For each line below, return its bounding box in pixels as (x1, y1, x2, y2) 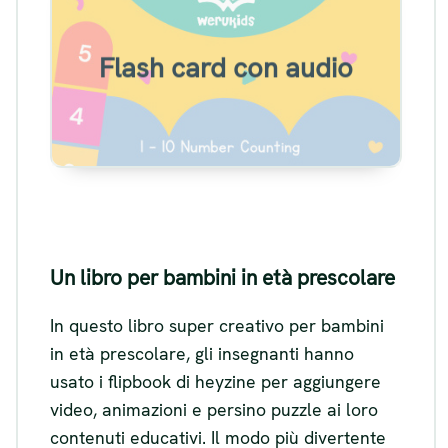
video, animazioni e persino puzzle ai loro (50, 397, 378, 421)
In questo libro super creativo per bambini (50, 313, 384, 337)
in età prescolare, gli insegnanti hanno (50, 341, 354, 365)
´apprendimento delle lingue (112, 35, 340, 60)
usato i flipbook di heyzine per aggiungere (50, 369, 381, 393)
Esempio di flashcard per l (120, 10, 332, 35)
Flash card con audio (99, 50, 353, 86)
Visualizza (184, 94, 268, 119)
